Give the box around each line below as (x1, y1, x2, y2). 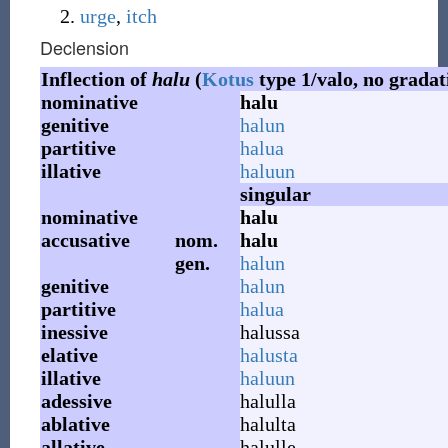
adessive (40, 390, 112, 412)
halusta (239, 344, 298, 366)
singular (239, 183, 311, 205)
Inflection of (40, 68, 152, 90)
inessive (40, 321, 108, 343)
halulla (239, 390, 296, 412)
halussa (239, 321, 300, 343)
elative (40, 344, 98, 366)
